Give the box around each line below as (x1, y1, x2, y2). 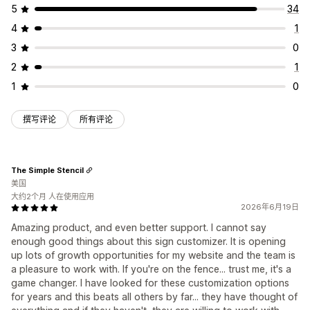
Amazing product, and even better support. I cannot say (11, 221, 266, 234)
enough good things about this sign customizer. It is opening (11, 235, 286, 248)
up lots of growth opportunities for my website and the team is (11, 249, 295, 262)
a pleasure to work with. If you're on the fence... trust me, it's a (11, 263, 291, 275)
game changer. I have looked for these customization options (11, 277, 289, 289)
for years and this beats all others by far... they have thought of (11, 291, 298, 303)
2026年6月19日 (241, 202, 299, 212)
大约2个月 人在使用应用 (11, 192, 94, 202)
